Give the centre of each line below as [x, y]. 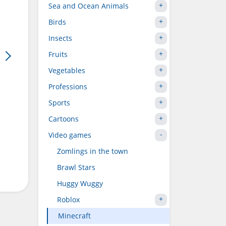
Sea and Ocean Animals [89, 6]
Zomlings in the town [93, 151]
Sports [59, 103]
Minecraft [74, 216]
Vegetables [67, 70]
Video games [70, 135]
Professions [68, 87]
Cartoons [64, 119]
